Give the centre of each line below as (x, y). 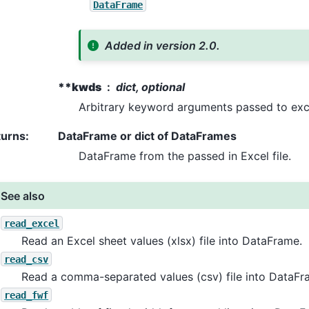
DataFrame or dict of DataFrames (147, 136)
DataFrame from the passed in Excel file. (185, 156)
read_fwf (27, 295)
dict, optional (150, 87)
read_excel (32, 223)
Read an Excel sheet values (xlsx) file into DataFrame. (162, 240)
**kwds (80, 87)
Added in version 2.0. (163, 45)
